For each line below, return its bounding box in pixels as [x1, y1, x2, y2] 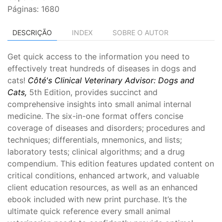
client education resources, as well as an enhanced [7, 182, 198, 193]
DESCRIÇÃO [12, 28, 52, 37]
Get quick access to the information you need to [7, 52, 190, 62]
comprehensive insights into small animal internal [7, 99, 191, 110]
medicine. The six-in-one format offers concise [7, 111, 183, 121]
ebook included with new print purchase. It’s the [7, 194, 187, 205]
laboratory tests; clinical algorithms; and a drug [7, 147, 185, 157]
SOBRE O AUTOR [112, 28, 168, 37]
